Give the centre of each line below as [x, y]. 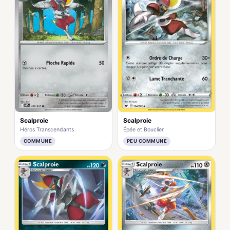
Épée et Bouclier [143, 129]
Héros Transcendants [47, 129]
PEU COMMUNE [147, 141]
